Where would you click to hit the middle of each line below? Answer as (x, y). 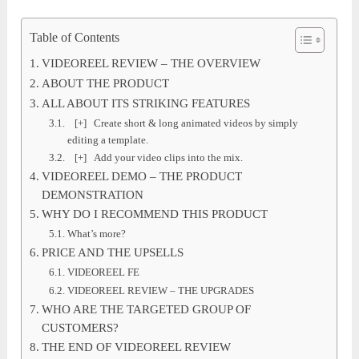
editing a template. (108, 139)
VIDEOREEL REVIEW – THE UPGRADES (161, 290)
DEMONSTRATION (93, 194)
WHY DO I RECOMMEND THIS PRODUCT (155, 214)
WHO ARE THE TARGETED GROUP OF (147, 309)
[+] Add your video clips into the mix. (155, 157)
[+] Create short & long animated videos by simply (183, 123)
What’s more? (97, 233)
